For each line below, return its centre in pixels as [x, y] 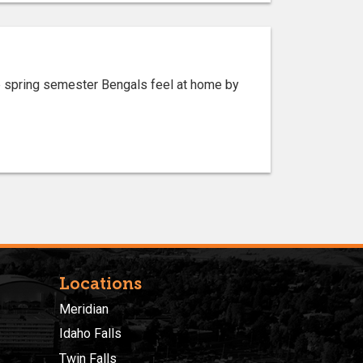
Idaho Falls [90, 334]
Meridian [84, 309]
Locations [100, 283]
